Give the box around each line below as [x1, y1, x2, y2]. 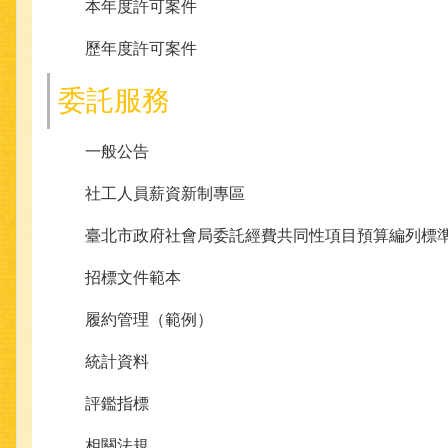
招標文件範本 [85, 269, 181, 287]
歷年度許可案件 [85, 40, 197, 58]
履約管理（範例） [85, 311, 213, 329]
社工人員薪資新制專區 [85, 185, 245, 203]
